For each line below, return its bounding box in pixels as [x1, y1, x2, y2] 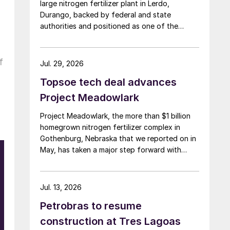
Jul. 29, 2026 [40, 59, 84, 68]
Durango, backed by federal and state [40, 10, 171, 19]
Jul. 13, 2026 [40, 182, 82, 191]
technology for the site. [40, 167, 121, 177]
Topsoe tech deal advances [40, 75, 177, 88]
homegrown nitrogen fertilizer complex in [40, 122, 180, 131]
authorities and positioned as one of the [40, 21, 178, 30]
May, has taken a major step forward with [40, 145, 181, 154]
